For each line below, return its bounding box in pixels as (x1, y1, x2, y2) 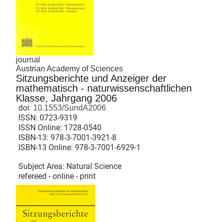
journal (16, 55, 40, 64)
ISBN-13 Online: (18, 143, 75, 153)
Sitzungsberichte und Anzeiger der (16, 73, 166, 84)
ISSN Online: (18, 123, 64, 133)
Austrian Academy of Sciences (16, 64, 123, 73)
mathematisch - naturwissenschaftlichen (16, 83, 192, 94)
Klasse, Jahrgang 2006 (16, 93, 117, 104)
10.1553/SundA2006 (31, 104, 106, 112)
